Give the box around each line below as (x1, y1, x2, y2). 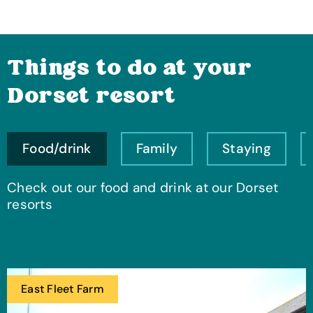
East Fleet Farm (21, 281, 104, 296)
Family (136, 139, 177, 157)
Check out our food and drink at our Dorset (7, 178, 279, 196)
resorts (7, 195, 52, 213)
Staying (222, 139, 271, 157)
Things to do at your (7, 54, 252, 84)
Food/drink (22, 139, 92, 157)
